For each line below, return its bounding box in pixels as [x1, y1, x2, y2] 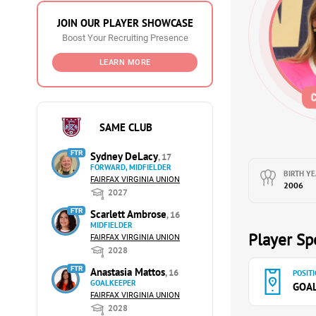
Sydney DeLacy [90, 150, 158, 163]
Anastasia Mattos [90, 265, 165, 279]
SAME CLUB [99, 120, 152, 134]
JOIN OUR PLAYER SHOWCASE [56, 16, 193, 30]
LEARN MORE [99, 58, 151, 67]
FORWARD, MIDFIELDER [90, 162, 171, 172]
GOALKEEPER [90, 278, 136, 288]
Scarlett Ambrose [90, 207, 166, 221]
